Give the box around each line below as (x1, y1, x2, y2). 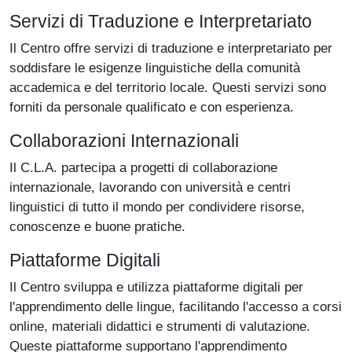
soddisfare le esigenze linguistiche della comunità (9, 60, 300, 76)
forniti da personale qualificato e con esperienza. (9, 99, 294, 115)
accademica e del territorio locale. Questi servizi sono (9, 79, 326, 96)
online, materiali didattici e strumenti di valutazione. (9, 318, 310, 335)
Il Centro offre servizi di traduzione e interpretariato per (9, 40, 332, 57)
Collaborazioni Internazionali (9, 130, 239, 152)
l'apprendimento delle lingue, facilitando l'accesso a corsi (9, 299, 342, 315)
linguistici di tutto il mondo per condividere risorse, (9, 199, 305, 215)
